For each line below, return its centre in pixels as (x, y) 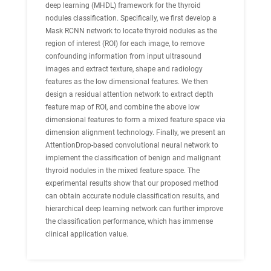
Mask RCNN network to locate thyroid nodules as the (131, 31)
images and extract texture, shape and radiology (124, 69)
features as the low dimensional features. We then (127, 82)
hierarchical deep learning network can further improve (134, 209)
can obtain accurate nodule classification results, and (132, 196)
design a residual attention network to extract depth (129, 94)
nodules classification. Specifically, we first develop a (131, 18)
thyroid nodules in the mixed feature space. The (122, 171)
